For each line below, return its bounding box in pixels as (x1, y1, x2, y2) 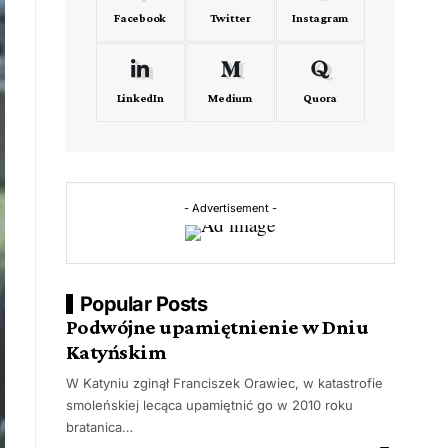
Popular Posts (79, 292, 208, 316)
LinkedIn (116, 91, 164, 105)
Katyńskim (65, 340, 167, 364)
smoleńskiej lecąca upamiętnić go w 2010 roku (65, 397, 353, 413)
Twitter (209, 11, 251, 25)
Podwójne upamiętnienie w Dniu (65, 315, 369, 339)
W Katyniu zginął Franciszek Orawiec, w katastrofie (65, 375, 383, 391)
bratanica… (65, 419, 133, 435)
